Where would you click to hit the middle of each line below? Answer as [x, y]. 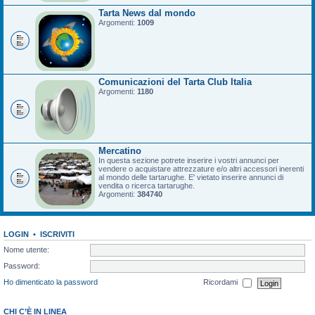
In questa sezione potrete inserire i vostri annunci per [189, 160]
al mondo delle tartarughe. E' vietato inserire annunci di [191, 177]
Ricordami [221, 282]
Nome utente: [26, 249]
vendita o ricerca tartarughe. [147, 186]
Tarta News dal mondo [147, 13]
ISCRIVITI [57, 234]
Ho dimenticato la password [51, 282]
